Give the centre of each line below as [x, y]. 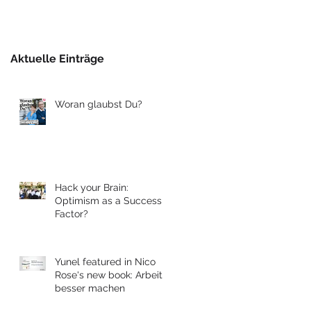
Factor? [72, 213]
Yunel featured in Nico [105, 261]
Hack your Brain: [92, 187]
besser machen [90, 288]
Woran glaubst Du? [99, 104]
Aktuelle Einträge [57, 58]
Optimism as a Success [108, 200]
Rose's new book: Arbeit [109, 275]
